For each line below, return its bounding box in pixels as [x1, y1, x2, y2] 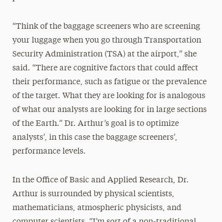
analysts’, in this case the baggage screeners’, [12, 134, 177, 142]
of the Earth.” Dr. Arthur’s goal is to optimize [12, 120, 179, 128]
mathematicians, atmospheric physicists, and [12, 204, 181, 212]
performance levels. [12, 148, 86, 156]
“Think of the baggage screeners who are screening [12, 23, 200, 31]
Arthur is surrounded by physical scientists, [12, 190, 174, 198]
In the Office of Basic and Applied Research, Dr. [12, 176, 189, 184]
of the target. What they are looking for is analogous [12, 92, 205, 100]
